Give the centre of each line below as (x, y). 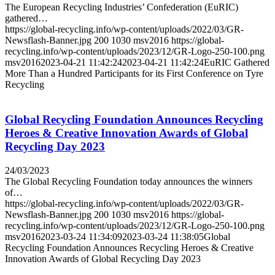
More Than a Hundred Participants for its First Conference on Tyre (134, 74)
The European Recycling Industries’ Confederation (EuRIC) (122, 7)
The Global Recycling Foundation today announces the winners (129, 181)
